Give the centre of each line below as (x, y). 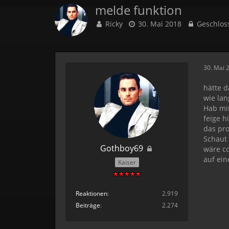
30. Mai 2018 (160, 24)
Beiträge (88, 205)
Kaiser (127, 162)
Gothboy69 (122, 148)
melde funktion (139, 10)
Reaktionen (92, 193)
